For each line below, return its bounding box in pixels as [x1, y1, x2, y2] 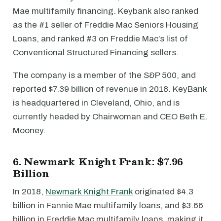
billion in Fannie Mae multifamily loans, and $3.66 [13, 201, 203, 211]
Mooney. [13, 126, 45, 136]
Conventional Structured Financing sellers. [13, 48, 179, 58]
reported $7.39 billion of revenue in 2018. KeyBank [13, 84, 207, 94]
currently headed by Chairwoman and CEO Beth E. [13, 112, 208, 122]
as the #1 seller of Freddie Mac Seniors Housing [13, 20, 198, 30]
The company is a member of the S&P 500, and [13, 71, 196, 80]
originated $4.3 [133, 187, 193, 197]
